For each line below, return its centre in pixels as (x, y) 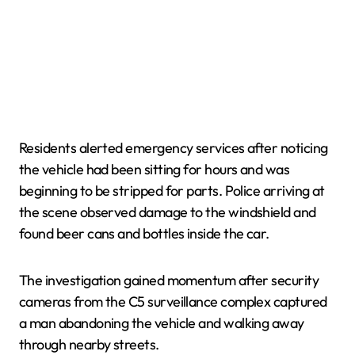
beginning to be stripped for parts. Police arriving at (172, 191)
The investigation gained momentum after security (169, 280)
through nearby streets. (89, 344)
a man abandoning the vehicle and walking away (162, 323)
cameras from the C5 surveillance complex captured (173, 302)
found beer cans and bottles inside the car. (144, 233)
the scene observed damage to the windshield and (168, 212)
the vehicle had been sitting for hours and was (155, 169)
